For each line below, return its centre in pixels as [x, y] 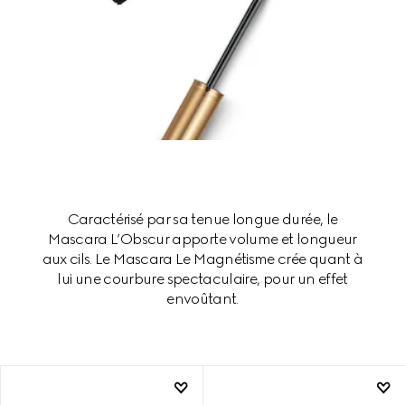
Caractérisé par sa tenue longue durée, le [202, 219]
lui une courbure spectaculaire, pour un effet [202, 278]
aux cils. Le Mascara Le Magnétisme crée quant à [202, 259]
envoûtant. [202, 298]
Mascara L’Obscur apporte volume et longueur [202, 239]
